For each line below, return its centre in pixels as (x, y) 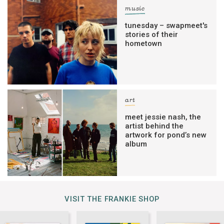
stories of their (152, 34)
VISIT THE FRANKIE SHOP (112, 199)
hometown (144, 43)
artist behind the (154, 126)
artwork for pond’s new (166, 135)
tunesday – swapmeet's (166, 25)
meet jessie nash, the (163, 117)
